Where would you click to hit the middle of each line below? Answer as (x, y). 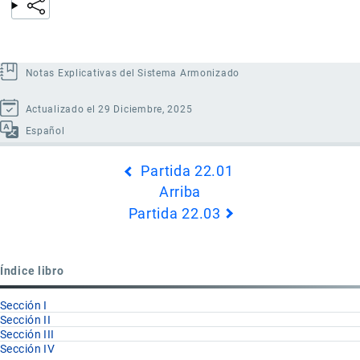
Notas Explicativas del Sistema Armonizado (133, 73)
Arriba (180, 191)
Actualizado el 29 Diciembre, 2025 (109, 109)
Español (45, 131)
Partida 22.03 (174, 213)
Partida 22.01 (187, 171)
